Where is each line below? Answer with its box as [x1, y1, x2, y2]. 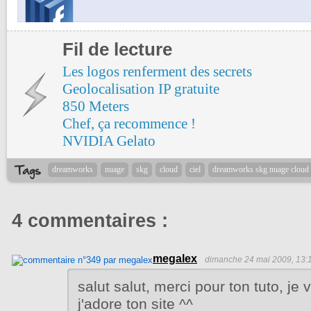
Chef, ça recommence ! [62, 115, 196, 133]
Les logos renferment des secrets [62, 63, 252, 81]
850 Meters [62, 98, 129, 115]
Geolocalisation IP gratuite [62, 81, 219, 98]
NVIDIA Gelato [62, 133, 155, 150]
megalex [153, 253, 197, 265]
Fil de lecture [62, 40, 172, 60]
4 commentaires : [12, 210, 168, 232]
